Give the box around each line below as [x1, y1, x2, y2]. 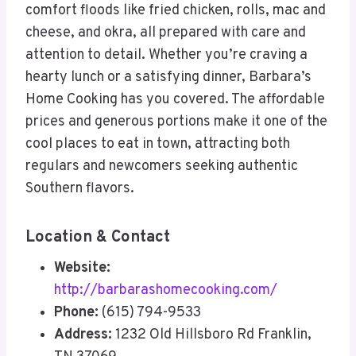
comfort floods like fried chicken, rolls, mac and [25, 2, 326, 21]
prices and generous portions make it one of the [25, 113, 327, 132]
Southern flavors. [25, 180, 134, 199]
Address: [54, 326, 112, 345]
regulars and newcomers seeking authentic [25, 157, 298, 176]
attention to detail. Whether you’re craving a [25, 46, 308, 65]
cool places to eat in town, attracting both [25, 135, 290, 154]
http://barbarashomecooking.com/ [54, 281, 277, 300]
